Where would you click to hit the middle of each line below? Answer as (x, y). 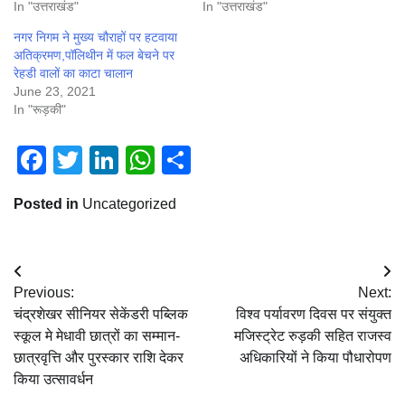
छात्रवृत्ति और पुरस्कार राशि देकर (99, 358)
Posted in (48, 204)
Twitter (125, 160)
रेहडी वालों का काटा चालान (73, 74)
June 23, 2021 (55, 92)
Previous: (44, 293)
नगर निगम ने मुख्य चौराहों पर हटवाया (95, 38)
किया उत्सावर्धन (53, 380)
